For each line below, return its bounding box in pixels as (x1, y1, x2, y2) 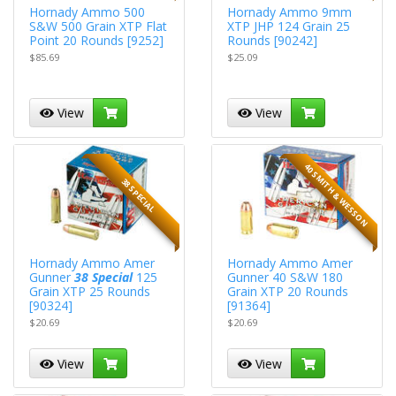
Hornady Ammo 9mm (227, 3, 353, 20)
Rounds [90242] (227, 31, 318, 49)
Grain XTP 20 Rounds (227, 282, 349, 300)
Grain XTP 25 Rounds (29, 282, 151, 300)
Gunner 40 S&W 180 (227, 268, 344, 286)
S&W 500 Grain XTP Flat (29, 17, 168, 34)
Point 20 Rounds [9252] (29, 31, 164, 49)
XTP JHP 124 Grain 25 (227, 17, 351, 34)
